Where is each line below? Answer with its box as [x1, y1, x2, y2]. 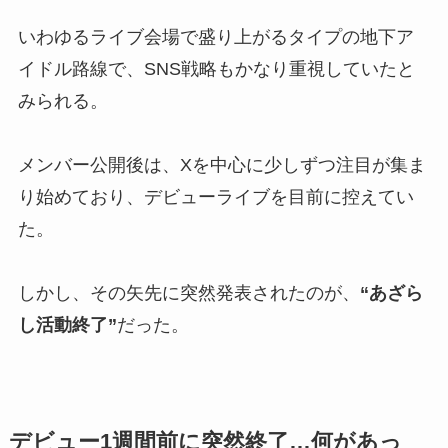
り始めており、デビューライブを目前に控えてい [17, 187, 414, 208]
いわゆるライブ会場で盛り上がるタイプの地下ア [17, 27, 414, 48]
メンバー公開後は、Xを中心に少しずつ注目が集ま [17, 155, 426, 176]
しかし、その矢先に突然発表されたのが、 [17, 283, 360, 304]
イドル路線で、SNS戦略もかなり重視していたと [17, 59, 415, 80]
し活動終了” [17, 315, 117, 336]
